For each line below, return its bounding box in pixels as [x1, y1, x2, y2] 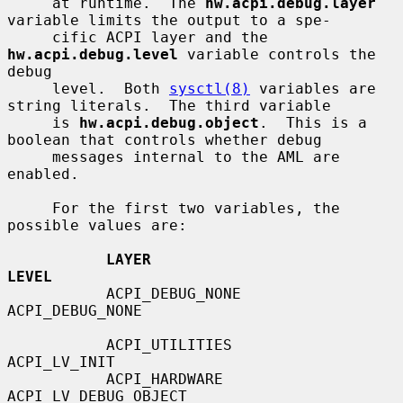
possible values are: [7, 216, 187, 234]
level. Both [52, 79, 169, 97]
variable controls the [178, 45, 376, 63]
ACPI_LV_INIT [7, 353, 115, 371]
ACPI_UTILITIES [7, 336, 106, 354]
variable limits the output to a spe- [7, 11, 331, 29]
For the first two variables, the [7, 199, 52, 217]
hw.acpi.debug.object [79, 113, 259, 131]
